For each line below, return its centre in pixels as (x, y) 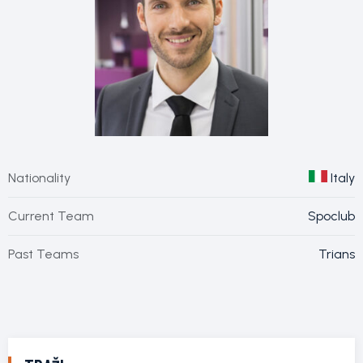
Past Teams (43, 254)
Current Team (51, 216)
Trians (337, 254)
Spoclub (331, 216)
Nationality (39, 177)
